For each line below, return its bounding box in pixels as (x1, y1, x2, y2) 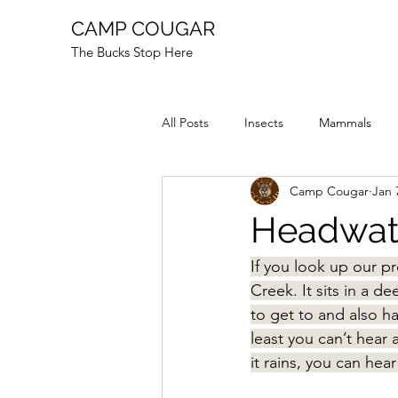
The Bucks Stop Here (71, 44, 193, 60)
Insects (244, 114, 283, 131)
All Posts (162, 114, 209, 131)
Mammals (319, 114, 371, 131)
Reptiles (197, 185, 242, 202)
